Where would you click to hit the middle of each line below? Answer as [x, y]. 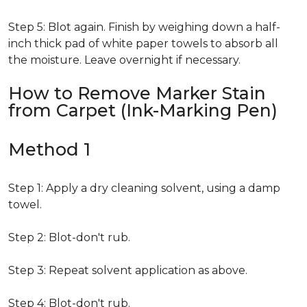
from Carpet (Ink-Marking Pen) [143, 110]
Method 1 [49, 149]
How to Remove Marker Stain [137, 93]
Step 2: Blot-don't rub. [69, 237]
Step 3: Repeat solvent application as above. [128, 270]
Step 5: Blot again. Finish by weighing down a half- [144, 27]
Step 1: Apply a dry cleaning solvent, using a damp [144, 188]
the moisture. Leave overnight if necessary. [124, 60]
